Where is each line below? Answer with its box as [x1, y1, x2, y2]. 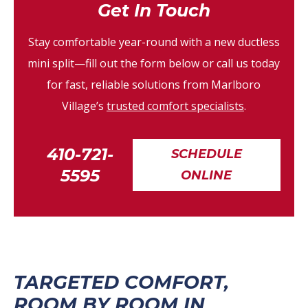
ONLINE [181, 167, 232, 183]
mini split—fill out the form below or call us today [27, 55, 280, 71]
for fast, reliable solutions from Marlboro [47, 76, 261, 92]
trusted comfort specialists [106, 98, 244, 113]
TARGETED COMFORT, [14, 270, 229, 294]
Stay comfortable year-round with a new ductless [27, 34, 280, 49]
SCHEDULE [170, 146, 242, 162]
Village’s [61, 98, 107, 113]
